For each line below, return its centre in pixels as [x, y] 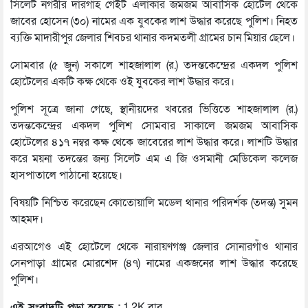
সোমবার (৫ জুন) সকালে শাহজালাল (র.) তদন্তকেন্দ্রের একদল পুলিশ [154, 65]
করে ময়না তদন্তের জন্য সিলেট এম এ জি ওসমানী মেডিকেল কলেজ [154, 158]
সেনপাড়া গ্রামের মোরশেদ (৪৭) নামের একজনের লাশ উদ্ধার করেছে [154, 263]
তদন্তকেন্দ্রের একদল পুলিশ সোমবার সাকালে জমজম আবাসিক [154, 125]
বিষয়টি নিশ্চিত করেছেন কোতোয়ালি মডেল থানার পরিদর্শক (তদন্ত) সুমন [154, 202]
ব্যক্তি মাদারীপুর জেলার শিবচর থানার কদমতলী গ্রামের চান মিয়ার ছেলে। [153, 37]
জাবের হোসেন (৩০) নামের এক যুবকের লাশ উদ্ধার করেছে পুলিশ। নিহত [154, 21]
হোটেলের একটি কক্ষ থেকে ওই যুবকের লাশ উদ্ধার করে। [122, 81]
